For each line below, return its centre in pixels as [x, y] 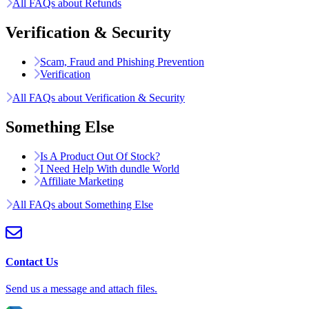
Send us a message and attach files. [81, 288]
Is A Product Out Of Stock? [100, 156]
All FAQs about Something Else [83, 204]
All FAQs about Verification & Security [99, 97]
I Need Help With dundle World [110, 168]
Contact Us [32, 261]
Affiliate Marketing [82, 181]
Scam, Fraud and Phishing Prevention [122, 61]
